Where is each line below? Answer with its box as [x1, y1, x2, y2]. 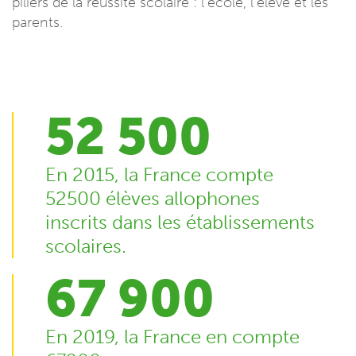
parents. [12, 13, 63, 31]
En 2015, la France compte [45, 162, 273, 186]
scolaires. [45, 234, 126, 257]
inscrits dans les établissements [45, 210, 315, 234]
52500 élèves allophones [45, 186, 260, 210]
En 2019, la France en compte [45, 324, 300, 348]
